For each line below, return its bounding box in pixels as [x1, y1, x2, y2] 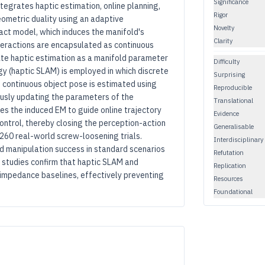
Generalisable [214, 122, 254, 131]
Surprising [214, 70, 245, 79]
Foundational [214, 187, 253, 196]
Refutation [214, 148, 244, 157]
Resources [214, 174, 243, 183]
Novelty [214, 23, 234, 32]
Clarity [214, 36, 232, 45]
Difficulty [214, 57, 240, 66]
